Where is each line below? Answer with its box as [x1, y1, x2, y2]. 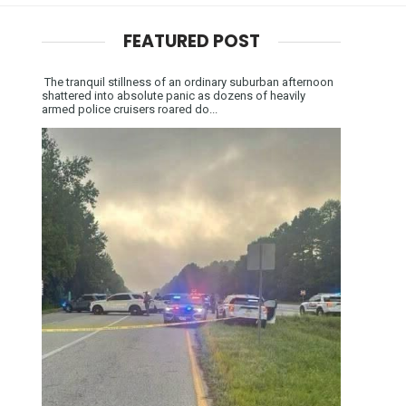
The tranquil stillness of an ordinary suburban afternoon [42, 74, 333, 89]
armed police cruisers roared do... [42, 101, 217, 116]
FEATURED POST [122, 28, 260, 53]
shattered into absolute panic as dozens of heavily [42, 88, 305, 102]
